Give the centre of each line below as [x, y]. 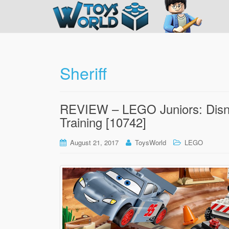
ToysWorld [151, 142]
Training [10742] [103, 122]
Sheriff [83, 73]
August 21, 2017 [94, 142]
